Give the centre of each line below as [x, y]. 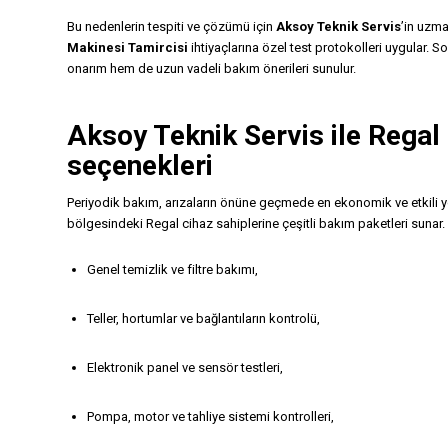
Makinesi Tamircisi [127, 47]
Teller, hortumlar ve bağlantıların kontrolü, [203, 318]
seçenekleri [140, 165]
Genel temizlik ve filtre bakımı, [172, 269]
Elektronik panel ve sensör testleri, [185, 368]
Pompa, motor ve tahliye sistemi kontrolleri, [210, 417]
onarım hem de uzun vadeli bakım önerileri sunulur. [211, 68]
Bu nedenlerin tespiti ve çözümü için [171, 26]
